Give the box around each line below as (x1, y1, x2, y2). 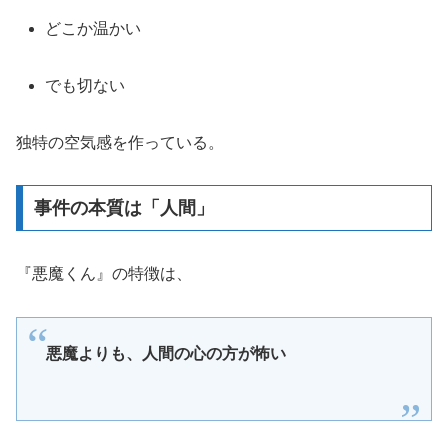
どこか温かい (45, 20, 142, 38)
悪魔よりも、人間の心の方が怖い (45, 345, 286, 363)
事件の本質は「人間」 (33, 198, 214, 219)
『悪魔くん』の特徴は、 (16, 265, 192, 283)
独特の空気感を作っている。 (16, 133, 224, 151)
